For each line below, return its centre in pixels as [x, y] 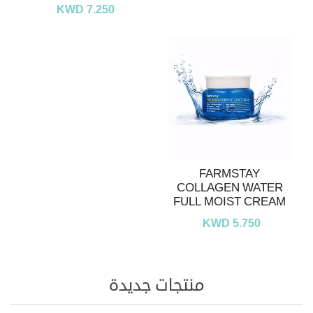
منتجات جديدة [156, 285]
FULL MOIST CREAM [230, 202]
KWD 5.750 [231, 224]
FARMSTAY [230, 174]
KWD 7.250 [85, 10]
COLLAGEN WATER [230, 188]
